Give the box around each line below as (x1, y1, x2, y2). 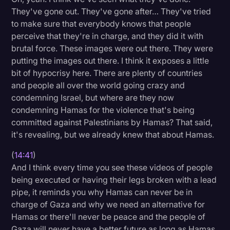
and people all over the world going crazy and (11, 80, 185, 90)
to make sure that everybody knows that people (11, 18, 191, 29)
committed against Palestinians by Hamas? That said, (11, 117, 213, 127)
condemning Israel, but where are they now (11, 92, 175, 103)
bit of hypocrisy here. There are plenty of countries (11, 67, 203, 78)
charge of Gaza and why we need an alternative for (11, 199, 205, 209)
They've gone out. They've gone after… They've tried (11, 6, 212, 16)
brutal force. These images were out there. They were (11, 43, 214, 53)
